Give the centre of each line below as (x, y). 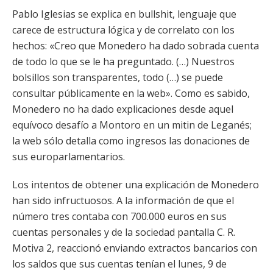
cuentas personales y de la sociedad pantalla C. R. (124, 232)
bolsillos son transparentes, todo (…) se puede (118, 77)
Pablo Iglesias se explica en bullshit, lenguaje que (124, 14)
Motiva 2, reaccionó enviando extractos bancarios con (135, 248)
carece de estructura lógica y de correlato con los (123, 30)
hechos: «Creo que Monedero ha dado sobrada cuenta (136, 46)
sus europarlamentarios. (69, 157)
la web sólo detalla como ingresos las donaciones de (131, 141)
